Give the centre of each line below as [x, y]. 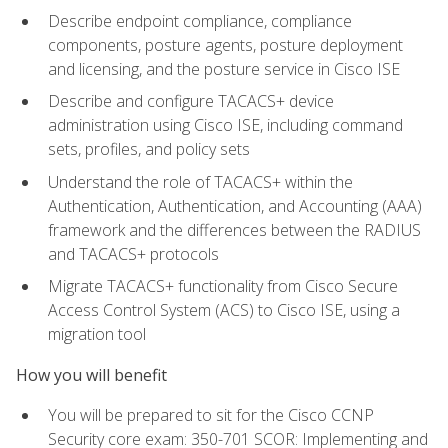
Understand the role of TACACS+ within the [200, 181]
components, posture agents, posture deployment [225, 44]
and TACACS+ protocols [133, 253]
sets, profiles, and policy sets [149, 149]
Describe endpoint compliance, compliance [200, 20]
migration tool [97, 334]
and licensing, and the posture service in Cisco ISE [224, 68]
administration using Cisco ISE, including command [225, 125]
